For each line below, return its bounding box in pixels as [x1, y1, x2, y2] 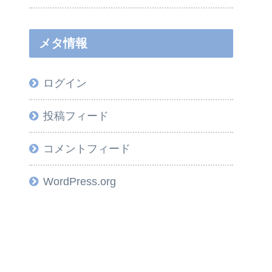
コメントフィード [43, 143, 131, 155]
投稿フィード [43, 110, 109, 123]
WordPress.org [43, 175, 117, 188]
